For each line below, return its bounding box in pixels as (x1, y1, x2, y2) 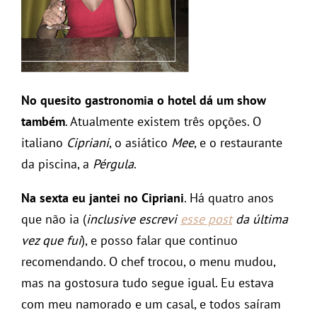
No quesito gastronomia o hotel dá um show (21, 91, 266, 108)
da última (232, 210, 288, 227)
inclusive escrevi (86, 210, 180, 227)
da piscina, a (21, 155, 93, 172)
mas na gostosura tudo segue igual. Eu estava (21, 274, 274, 291)
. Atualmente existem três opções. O (65, 113, 261, 129)
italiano (21, 134, 67, 151)
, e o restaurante (194, 134, 282, 151)
